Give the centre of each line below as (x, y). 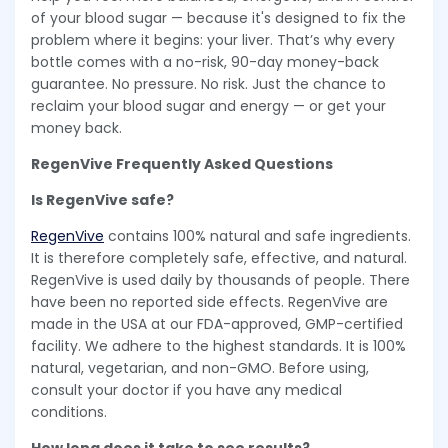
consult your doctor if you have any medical (186, 390)
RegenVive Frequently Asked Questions (182, 164)
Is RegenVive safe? (102, 200)
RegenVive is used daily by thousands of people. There (220, 280)
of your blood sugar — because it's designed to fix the (218, 18)
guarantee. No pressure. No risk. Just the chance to (208, 84)
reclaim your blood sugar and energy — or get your (208, 106)
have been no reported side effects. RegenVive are (209, 302)
